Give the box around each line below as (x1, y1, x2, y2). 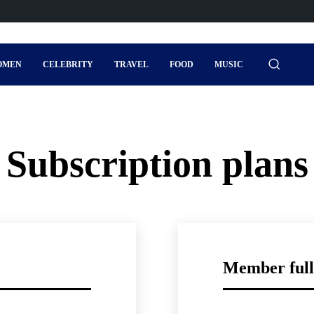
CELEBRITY (43, 60, 94, 69)
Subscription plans (6, 143, 308, 185)
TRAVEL (114, 60, 149, 69)
